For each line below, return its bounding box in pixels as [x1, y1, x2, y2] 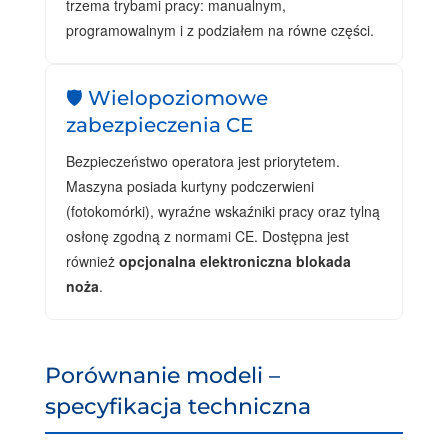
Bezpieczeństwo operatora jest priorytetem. [65, 150, 340, 171]
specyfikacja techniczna [44, 391, 311, 420]
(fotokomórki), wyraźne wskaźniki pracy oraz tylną [65, 200, 380, 221]
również [65, 250, 119, 271]
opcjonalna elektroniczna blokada [118, 250, 351, 271]
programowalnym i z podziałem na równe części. [65, 19, 374, 40]
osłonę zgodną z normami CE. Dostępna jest [65, 225, 349, 246]
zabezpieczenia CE [65, 112, 253, 137]
